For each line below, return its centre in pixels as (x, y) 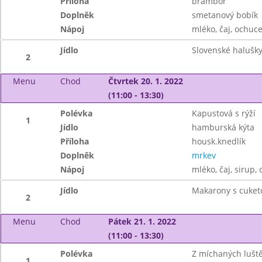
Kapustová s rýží (223, 113)
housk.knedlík (218, 141)
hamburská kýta (223, 127)
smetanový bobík (225, 15)
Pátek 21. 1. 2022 (142, 221)
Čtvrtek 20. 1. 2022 (145, 81)
